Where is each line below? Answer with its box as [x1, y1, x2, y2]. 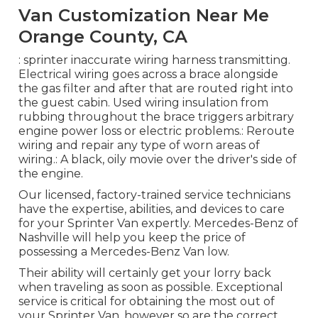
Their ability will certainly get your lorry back [18, 266, 271, 280]
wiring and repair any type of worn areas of [18, 138, 260, 153]
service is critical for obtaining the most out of [18, 295, 275, 309]
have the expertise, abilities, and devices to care [18, 202, 285, 216]
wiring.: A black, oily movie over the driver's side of [18, 153, 297, 167]
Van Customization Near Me [18, 5, 269, 26]
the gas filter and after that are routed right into [18, 82, 293, 96]
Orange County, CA [18, 26, 187, 48]
